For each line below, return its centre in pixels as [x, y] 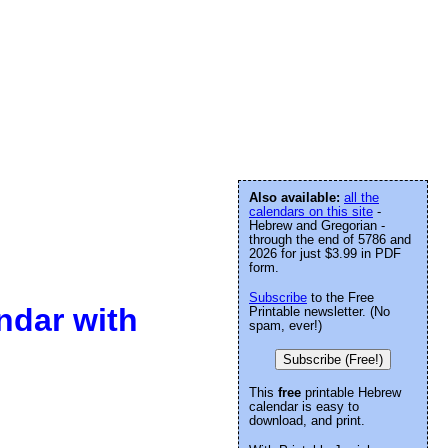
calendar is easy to [304, 406]
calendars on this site [311, 211]
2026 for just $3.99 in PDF [325, 253]
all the [361, 197]
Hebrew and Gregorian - [317, 225]
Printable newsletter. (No [319, 311]
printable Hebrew [351, 392]
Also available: [296, 197]
